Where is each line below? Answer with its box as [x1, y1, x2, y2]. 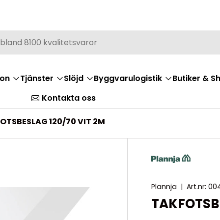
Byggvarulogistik [94, 73, 162, 84]
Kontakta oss [42, 92, 96, 104]
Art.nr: [187, 181, 207, 192]
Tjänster [20, 73, 54, 84]
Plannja [151, 181, 177, 192]
